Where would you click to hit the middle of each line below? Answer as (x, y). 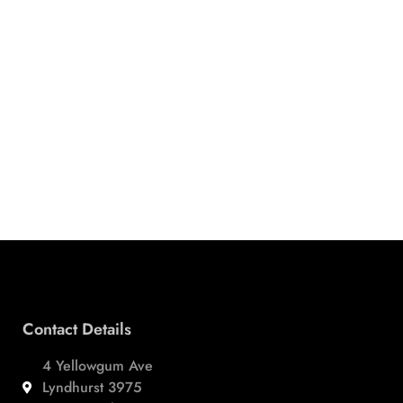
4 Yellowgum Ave (98, 365)
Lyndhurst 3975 (93, 387)
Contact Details (76, 329)
